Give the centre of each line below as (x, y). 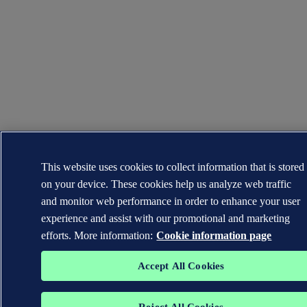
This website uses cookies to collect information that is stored (173, 167)
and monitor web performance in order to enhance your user (171, 201)
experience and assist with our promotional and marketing (166, 218)
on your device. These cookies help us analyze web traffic (167, 184)
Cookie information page (214, 235)
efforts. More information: (97, 235)
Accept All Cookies (181, 266)
